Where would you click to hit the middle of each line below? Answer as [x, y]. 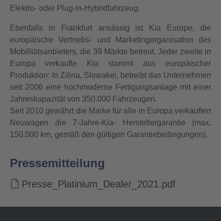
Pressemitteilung [57, 163]
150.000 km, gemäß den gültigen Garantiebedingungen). [109, 134]
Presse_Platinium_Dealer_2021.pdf [99, 184]
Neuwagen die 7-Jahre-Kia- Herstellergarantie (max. [110, 123]
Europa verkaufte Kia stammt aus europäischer [110, 63]
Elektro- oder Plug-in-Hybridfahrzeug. [75, 8]
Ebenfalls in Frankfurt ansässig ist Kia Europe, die [110, 28]
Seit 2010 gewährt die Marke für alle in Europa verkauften [110, 111]
